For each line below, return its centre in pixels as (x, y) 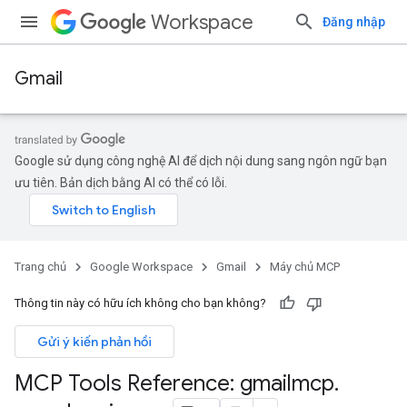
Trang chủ (40, 267)
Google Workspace (141, 267)
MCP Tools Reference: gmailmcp (174, 383)
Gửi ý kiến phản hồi (94, 342)
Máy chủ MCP (305, 267)
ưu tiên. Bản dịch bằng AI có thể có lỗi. (121, 183)
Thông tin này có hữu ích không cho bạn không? (140, 303)
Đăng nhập (354, 22)
